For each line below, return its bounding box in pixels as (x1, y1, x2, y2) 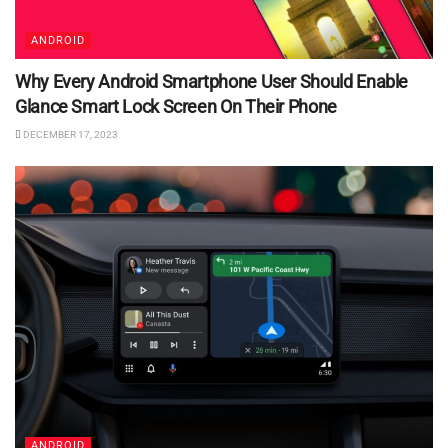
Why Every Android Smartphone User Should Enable (15, 70, 409, 92)
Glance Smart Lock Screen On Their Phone (15, 95, 337, 117)
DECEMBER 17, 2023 (21, 128, 118, 140)
